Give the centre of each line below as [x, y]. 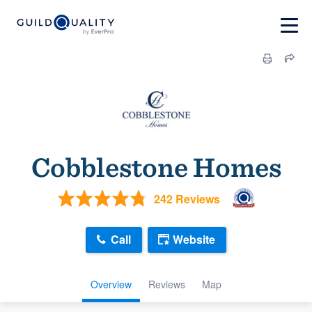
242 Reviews [187, 198]
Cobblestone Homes [156, 167]
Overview [111, 284]
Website [194, 240]
